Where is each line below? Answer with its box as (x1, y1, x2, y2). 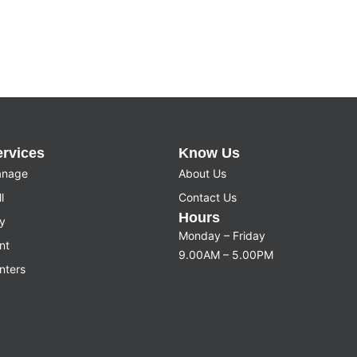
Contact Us (178, 190, 237, 205)
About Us (178, 167, 226, 181)
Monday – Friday (178, 229, 265, 243)
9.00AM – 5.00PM (178, 248, 273, 262)
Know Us (178, 145, 240, 162)
